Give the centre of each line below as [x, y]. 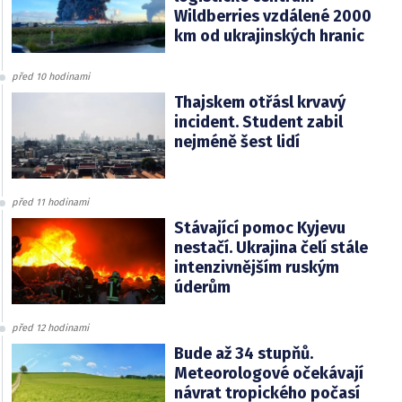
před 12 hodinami [50, 328]
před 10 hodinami [51, 77]
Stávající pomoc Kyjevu [259, 228]
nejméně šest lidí [236, 142]
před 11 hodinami [50, 203]
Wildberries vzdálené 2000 [272, 17]
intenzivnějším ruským [256, 268]
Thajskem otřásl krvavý [259, 103]
